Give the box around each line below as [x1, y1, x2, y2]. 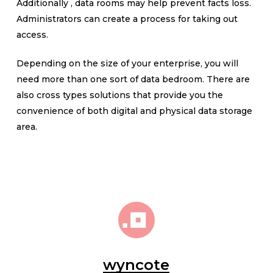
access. [16, 29, 48, 40]
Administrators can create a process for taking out [16, 13, 238, 24]
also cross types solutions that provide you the [16, 90, 223, 101]
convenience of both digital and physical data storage [16, 105, 252, 116]
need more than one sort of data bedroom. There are [16, 74, 250, 85]
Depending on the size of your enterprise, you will [16, 58, 238, 69]
